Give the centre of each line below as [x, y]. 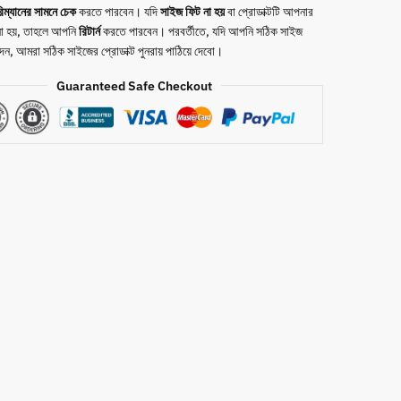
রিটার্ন [89, 31]
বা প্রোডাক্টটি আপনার [269, 11]
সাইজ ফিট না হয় [192, 11]
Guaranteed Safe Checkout [135, 85]
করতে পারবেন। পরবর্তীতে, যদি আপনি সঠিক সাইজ [201, 31]
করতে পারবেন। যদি [118, 11]
